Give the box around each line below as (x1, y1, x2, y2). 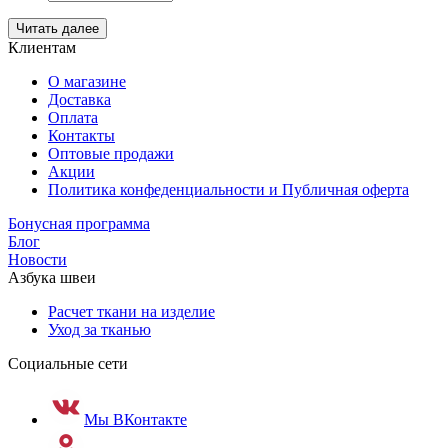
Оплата (48, 108, 98, 126)
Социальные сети (8, 354, 128, 372)
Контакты (48, 126, 115, 144)
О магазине (48, 72, 126, 90)
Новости (8, 250, 67, 268)
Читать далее (16, 20, 99, 36)
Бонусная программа (8, 214, 150, 232)
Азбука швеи (8, 268, 96, 286)
